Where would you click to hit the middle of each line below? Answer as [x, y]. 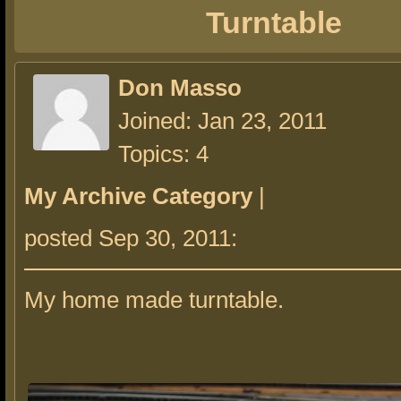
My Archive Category [138, 196]
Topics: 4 [163, 154]
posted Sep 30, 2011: [134, 238]
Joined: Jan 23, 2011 [222, 121]
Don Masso [180, 88]
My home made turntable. [154, 300]
